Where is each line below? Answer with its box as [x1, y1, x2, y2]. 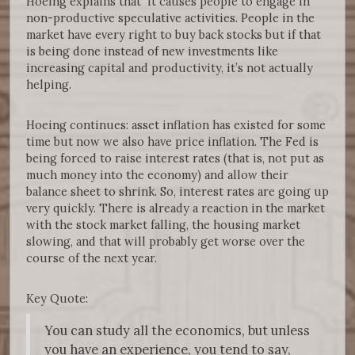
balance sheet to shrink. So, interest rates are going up [26, 183, 329, 199]
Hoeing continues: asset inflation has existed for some [26, 116, 326, 132]
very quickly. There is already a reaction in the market [26, 200, 325, 216]
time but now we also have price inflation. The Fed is [26, 133, 319, 149]
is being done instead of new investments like [26, 43, 278, 59]
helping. [26, 76, 74, 92]
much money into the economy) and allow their [26, 166, 288, 182]
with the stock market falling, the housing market [26, 216, 300, 232]
